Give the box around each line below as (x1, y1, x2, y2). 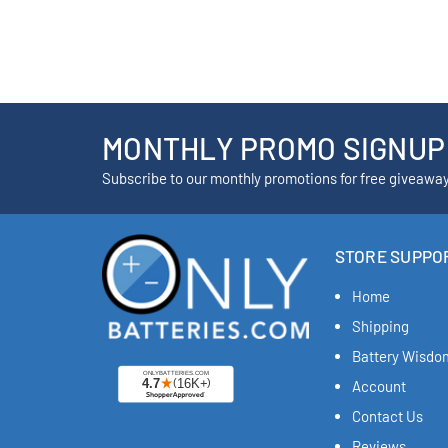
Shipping (351, 317, 409, 336)
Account (351, 377, 406, 396)
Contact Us (351, 407, 423, 426)
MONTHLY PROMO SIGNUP (102, 130, 445, 167)
